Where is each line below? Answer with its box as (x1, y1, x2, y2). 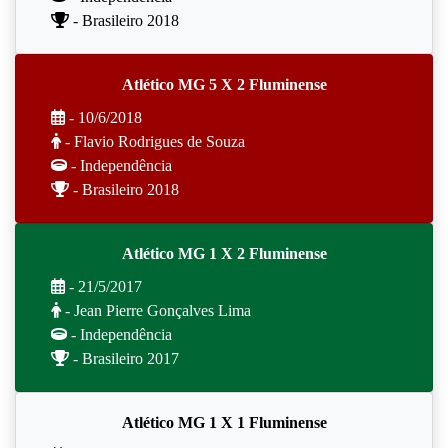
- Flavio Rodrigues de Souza (61, 132, 245, 150)
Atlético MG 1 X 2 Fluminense (121, 244, 327, 262)
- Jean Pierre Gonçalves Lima (61, 301, 251, 319)
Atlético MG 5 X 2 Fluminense (121, 75, 327, 93)
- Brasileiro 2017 (69, 349, 179, 367)
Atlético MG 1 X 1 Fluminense (121, 413, 327, 431)
